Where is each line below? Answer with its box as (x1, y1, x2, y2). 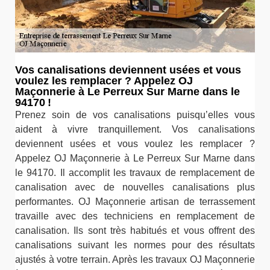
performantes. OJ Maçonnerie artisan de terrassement (15, 196, 255, 207)
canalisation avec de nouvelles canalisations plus (15, 181, 255, 192)
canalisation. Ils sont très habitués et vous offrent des (15, 225, 255, 236)
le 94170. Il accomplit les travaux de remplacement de (15, 167, 255, 178)
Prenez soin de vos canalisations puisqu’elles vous (15, 109, 255, 120)
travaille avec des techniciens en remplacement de (15, 210, 255, 221)
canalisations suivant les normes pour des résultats (15, 239, 255, 250)
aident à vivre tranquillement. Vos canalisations (15, 124, 255, 134)
